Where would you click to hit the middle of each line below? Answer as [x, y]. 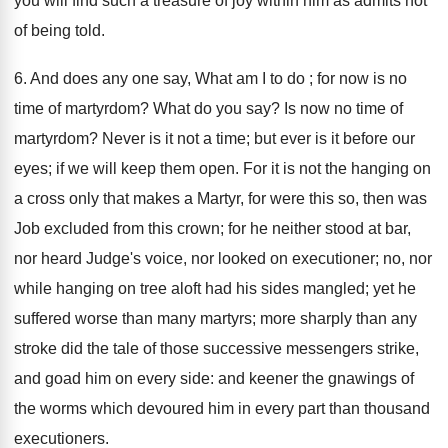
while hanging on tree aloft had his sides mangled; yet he [215, 288]
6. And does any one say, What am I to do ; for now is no [210, 78]
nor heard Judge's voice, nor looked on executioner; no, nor [223, 258]
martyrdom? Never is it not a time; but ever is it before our [214, 138]
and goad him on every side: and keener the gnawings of [214, 378]
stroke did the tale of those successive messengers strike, [216, 348]
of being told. [59, 30]
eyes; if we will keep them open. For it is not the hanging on [222, 168]
